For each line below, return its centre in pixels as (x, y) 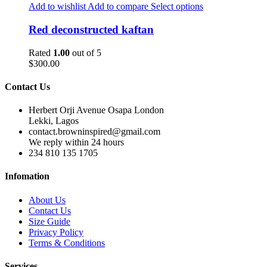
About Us (47, 200)
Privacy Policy (56, 232)
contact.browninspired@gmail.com (94, 132)
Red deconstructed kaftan (91, 29)
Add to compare (117, 7)
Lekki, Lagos (54, 121)
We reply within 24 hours (76, 142)
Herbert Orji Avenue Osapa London (96, 110)
